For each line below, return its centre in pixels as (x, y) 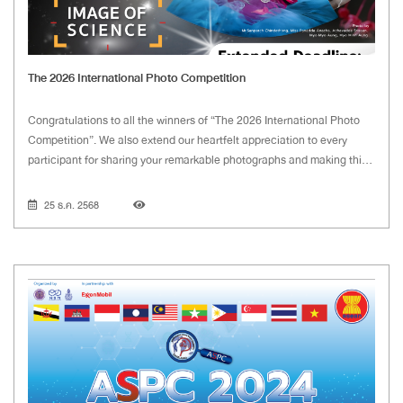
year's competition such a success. (115, 180)
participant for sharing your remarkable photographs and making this (197, 161)
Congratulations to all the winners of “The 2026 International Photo (194, 121)
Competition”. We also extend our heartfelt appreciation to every (188, 141)
